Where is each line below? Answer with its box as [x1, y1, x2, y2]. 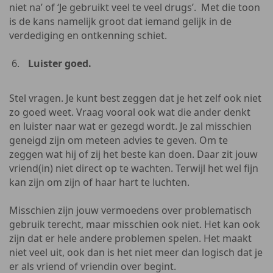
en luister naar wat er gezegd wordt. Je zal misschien [9, 119, 252, 133]
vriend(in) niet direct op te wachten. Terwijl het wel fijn [9, 161, 258, 175]
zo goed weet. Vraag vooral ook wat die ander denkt [9, 105, 250, 119]
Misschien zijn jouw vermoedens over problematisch [9, 204, 252, 217]
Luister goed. [28, 57, 91, 70]
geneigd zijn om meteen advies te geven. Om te [9, 133, 228, 147]
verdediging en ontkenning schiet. [9, 29, 167, 42]
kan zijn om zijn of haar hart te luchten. [9, 175, 190, 189]
